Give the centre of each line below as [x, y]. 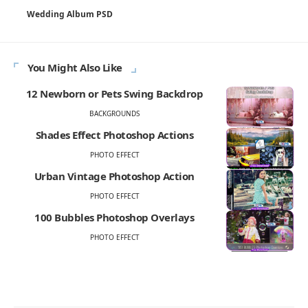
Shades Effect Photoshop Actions [114, 134]
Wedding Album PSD [70, 14]
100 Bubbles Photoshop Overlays [114, 217]
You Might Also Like [75, 67]
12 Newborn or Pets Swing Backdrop [114, 93]
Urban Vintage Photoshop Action [114, 176]
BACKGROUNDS [114, 113]
